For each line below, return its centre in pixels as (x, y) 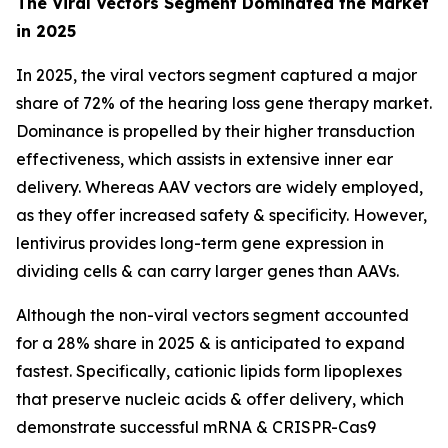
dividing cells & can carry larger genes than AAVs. (207, 271)
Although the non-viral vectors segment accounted (212, 315)
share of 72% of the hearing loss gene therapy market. (224, 103)
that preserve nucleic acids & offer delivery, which (210, 399)
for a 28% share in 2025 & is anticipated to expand (210, 343)
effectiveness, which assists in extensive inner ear (204, 159)
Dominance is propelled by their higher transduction (215, 131)
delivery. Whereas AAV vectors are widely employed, (219, 187)
